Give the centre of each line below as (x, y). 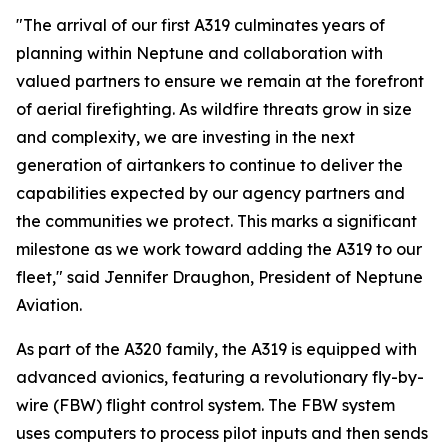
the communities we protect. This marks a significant (216, 221)
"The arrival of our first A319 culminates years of (200, 25)
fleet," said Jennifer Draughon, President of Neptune (219, 277)
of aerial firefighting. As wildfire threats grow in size (214, 109)
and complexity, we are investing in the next (185, 137)
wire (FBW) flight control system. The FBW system (205, 405)
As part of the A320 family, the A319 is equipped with (216, 349)
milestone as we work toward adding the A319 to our (219, 249)
